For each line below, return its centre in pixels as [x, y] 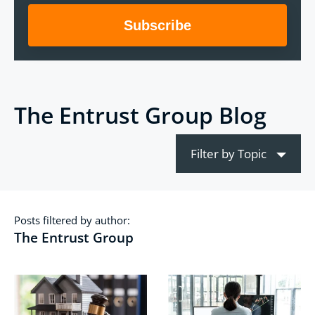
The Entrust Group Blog [140, 115]
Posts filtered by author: [72, 220]
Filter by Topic [230, 154]
